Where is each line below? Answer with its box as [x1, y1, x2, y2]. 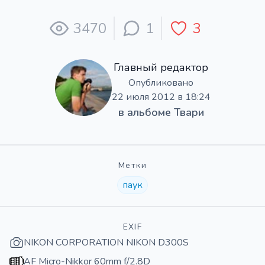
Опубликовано [128, 76, 193, 89]
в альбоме [118, 105, 174, 119]
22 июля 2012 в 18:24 [111, 90, 211, 104]
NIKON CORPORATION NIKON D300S [24, 235, 189, 249]
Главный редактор [114, 60, 208, 75]
